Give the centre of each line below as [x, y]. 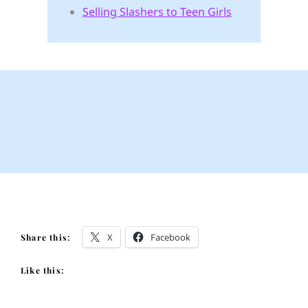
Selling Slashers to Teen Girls [157, 11]
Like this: [42, 271]
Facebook [170, 238]
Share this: [46, 238]
